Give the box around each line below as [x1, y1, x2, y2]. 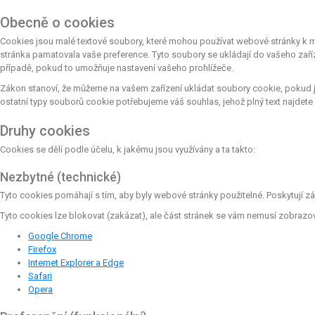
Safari [28, 270, 52, 281]
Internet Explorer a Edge [28, 257, 124, 268]
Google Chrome [28, 230, 92, 241]
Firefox [28, 243, 56, 255]
